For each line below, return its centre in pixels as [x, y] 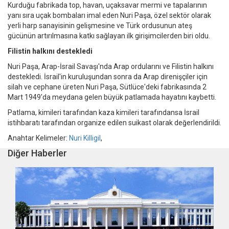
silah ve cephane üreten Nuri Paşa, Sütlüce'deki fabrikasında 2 [107, 87]
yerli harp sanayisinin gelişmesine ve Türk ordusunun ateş [100, 26]
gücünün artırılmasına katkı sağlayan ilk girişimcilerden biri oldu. [109, 36]
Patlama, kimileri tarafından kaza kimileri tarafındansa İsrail [104, 113]
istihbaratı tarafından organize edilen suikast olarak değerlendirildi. [114, 123]
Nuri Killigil [85, 138]
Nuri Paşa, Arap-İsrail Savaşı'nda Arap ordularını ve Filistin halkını [111, 67]
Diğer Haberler [37, 153]
